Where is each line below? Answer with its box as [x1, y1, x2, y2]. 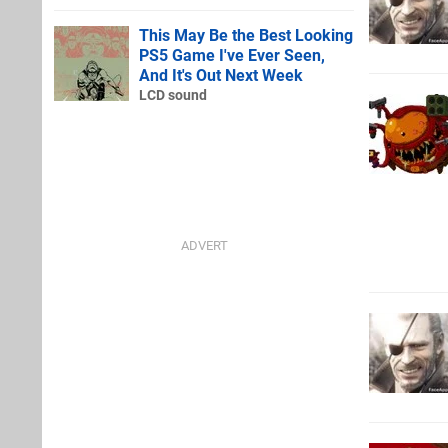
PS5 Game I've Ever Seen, [139, 45, 325, 65]
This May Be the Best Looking [139, 25, 353, 45]
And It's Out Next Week [139, 65, 303, 85]
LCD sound [139, 86, 207, 104]
